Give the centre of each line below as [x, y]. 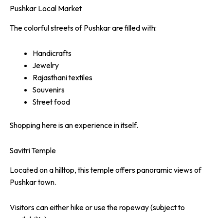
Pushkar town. [33, 182]
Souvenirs [48, 89]
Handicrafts [52, 53]
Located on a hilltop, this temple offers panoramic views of [106, 170]
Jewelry [45, 65]
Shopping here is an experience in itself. [74, 125]
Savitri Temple [33, 151]
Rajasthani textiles [62, 77]
